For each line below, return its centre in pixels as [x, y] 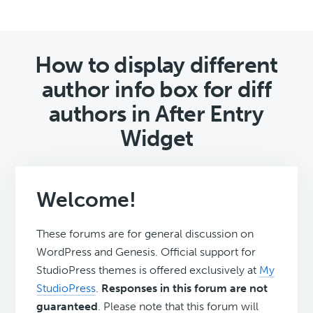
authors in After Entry [156, 114]
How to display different [156, 65]
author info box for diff [156, 90]
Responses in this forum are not [185, 289]
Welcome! [87, 200]
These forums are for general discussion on [145, 234]
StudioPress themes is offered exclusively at [148, 270]
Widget [156, 139]
